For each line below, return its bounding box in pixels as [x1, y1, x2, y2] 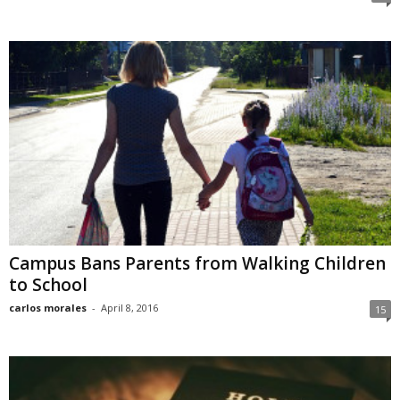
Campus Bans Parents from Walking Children [9, 251, 386, 275]
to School [9, 272, 87, 296]
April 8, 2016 [101, 300, 158, 314]
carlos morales [9, 300, 87, 314]
